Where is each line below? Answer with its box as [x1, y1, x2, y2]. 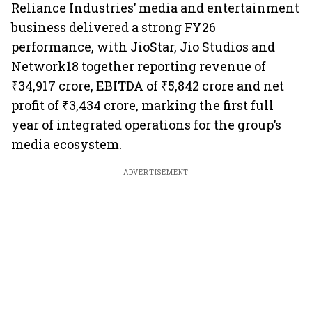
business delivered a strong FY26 [11, 19, 216, 36]
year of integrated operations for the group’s [11, 116, 281, 133]
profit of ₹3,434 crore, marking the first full [11, 97, 274, 114]
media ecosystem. [11, 136, 122, 153]
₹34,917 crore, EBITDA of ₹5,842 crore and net [11, 77, 284, 94]
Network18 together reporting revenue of [11, 58, 266, 75]
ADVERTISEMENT [123, 168, 189, 177]
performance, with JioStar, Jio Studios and [11, 38, 275, 55]
